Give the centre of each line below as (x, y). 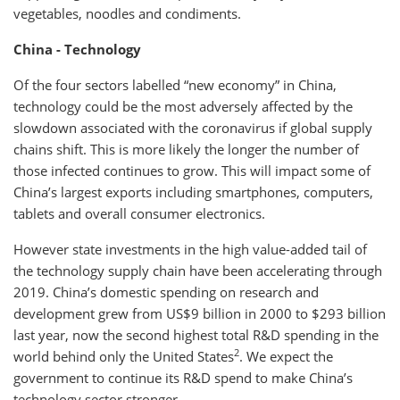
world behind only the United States (124, 356)
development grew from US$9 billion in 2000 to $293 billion (200, 313)
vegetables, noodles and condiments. (127, 13)
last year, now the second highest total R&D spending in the (196, 334)
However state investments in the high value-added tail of (190, 249)
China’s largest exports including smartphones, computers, (193, 192)
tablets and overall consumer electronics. (139, 213)
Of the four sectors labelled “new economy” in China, (175, 84)
